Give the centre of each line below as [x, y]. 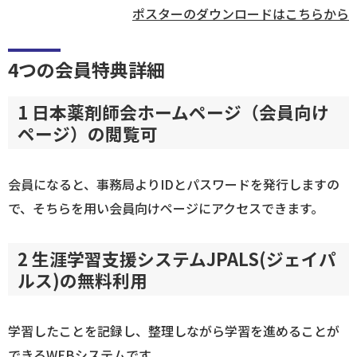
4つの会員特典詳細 [86, 70]
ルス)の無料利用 [82, 280]
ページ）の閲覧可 [88, 134]
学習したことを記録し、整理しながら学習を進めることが [174, 330]
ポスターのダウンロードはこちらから [241, 14]
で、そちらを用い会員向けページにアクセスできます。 [166, 208]
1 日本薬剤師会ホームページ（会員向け [173, 112]
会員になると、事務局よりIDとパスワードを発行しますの [174, 184]
